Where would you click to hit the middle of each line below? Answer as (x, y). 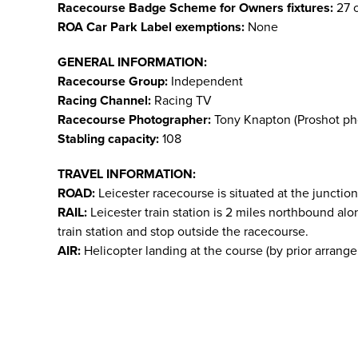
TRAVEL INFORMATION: (127, 174)
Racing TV (185, 101)
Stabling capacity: (110, 139)
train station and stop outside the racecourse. (183, 232)
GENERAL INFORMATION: (132, 62)
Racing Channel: (106, 101)
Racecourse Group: (114, 82)
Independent (207, 82)
